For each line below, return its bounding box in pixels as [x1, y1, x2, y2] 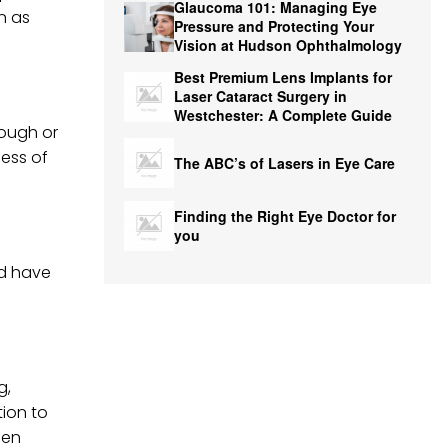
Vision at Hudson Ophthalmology [173, 35, 402, 55]
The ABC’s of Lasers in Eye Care [173, 152, 395, 173]
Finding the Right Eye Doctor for [173, 206, 396, 226]
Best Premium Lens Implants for [173, 67, 392, 87]
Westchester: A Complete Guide [173, 105, 392, 125]
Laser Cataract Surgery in [173, 86, 347, 106]
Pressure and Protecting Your [173, 16, 374, 36]
